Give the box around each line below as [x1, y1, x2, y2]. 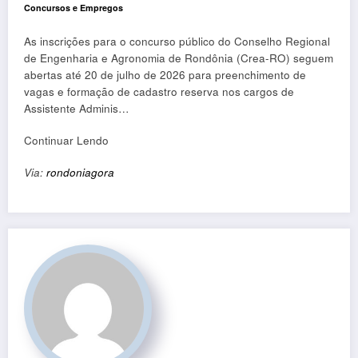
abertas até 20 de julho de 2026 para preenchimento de [24, 66, 306, 82]
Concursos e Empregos [24, 2, 123, 14]
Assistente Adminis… [24, 100, 129, 116]
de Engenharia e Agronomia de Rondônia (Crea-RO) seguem [24, 50, 333, 66]
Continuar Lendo [24, 132, 109, 148]
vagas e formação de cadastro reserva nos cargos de [24, 83, 294, 99]
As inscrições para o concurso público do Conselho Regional [24, 33, 330, 49]
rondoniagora [46, 164, 114, 180]
